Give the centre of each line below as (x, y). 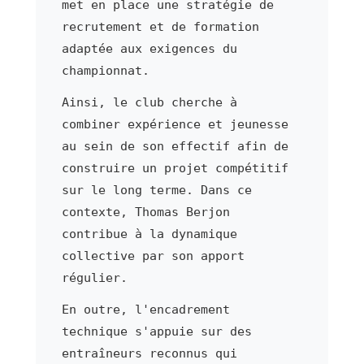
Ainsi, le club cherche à (149, 102)
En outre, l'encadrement (145, 309)
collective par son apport (153, 256)
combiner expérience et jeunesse (175, 124)
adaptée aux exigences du (149, 48)
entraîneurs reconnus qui (149, 353)
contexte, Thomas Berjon (145, 212)
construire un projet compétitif (175, 168)
